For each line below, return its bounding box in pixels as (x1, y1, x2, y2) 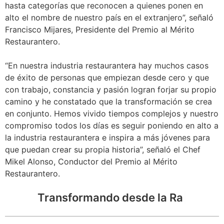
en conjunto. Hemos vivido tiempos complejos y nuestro (5, 108, 218, 119)
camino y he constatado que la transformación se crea (5, 96, 212, 107)
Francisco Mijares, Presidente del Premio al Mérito (5, 24, 194, 35)
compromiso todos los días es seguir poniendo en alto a (5, 120, 218, 131)
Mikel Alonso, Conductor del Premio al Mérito (5, 156, 177, 167)
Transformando (67, 191, 150, 204)
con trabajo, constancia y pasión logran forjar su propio (5, 84, 216, 95)
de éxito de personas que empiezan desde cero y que (5, 72, 209, 83)
